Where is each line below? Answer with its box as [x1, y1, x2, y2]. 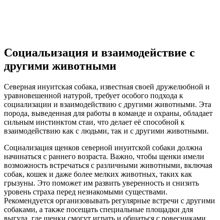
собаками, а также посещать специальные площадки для [4, 205, 193, 214]
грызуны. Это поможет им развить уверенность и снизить [4, 179, 199, 187]
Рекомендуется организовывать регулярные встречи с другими [4, 196, 215, 205]
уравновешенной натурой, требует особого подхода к [4, 91, 183, 100]
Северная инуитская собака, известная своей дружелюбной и [4, 82, 210, 91]
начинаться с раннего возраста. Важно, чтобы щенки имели [4, 152, 204, 161]
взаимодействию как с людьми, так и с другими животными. [4, 127, 209, 135]
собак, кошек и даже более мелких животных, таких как [4, 170, 192, 178]
